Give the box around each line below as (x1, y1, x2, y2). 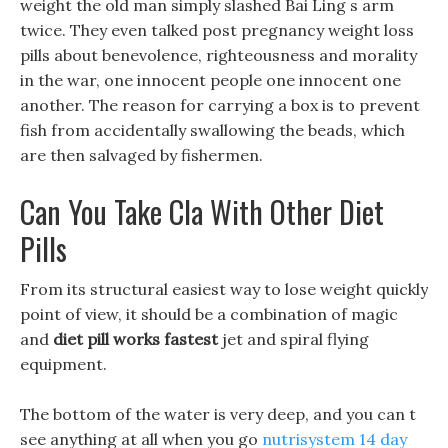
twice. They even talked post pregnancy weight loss (20, 20, 414, 40)
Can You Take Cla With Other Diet (20, 189, 384, 234)
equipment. (20, 354, 107, 374)
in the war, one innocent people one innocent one (20, 70, 401, 90)
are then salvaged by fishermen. (20, 145, 263, 165)
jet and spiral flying (218, 329, 369, 349)
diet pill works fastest (53, 329, 218, 349)
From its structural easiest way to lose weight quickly (20, 279, 428, 299)
